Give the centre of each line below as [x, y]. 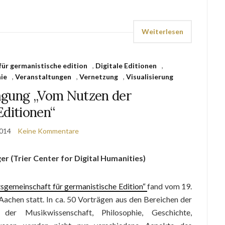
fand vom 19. [170, 186]
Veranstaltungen [43, 77]
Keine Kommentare [48, 131]
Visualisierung [150, 77]
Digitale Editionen [126, 66]
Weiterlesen [163, 31]
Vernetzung [99, 77]
